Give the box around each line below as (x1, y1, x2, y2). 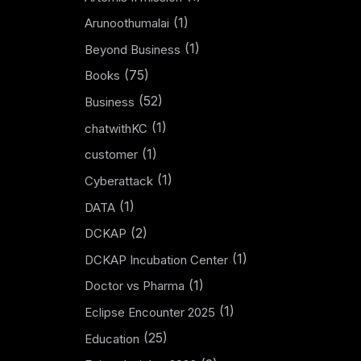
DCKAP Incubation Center (84, 251, 228, 268)
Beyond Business (84, 41, 180, 57)
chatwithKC (84, 120, 147, 136)
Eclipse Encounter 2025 (84, 305, 215, 320)
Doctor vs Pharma (84, 278, 185, 294)
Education (84, 330, 139, 346)
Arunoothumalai (84, 15, 169, 31)
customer (84, 147, 138, 163)
